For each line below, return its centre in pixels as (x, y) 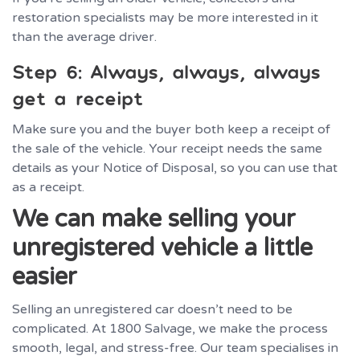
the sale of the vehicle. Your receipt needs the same (167, 148)
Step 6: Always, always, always (166, 71)
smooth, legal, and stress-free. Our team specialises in (175, 348)
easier (45, 276)
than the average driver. (84, 37)
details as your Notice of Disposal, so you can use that (175, 168)
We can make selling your (154, 219)
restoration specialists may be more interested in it (165, 17)
